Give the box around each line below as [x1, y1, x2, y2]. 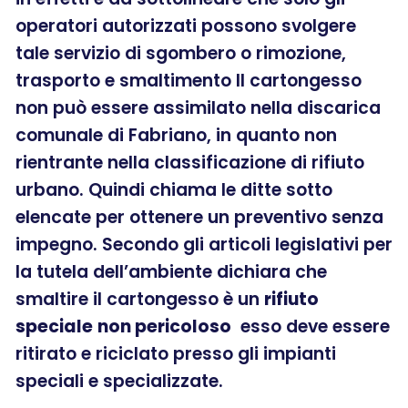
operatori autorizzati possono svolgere [15, 13, 356, 38]
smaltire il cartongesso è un [15, 286, 264, 311]
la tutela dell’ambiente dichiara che [15, 259, 327, 284]
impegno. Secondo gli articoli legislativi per [15, 231, 393, 257]
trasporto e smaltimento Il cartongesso [15, 67, 362, 93]
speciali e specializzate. [15, 368, 223, 393]
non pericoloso [97, 313, 231, 339]
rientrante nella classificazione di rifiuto [15, 149, 364, 175]
